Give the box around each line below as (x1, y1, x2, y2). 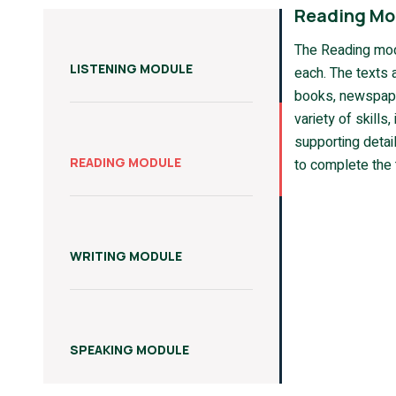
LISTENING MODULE (70, 60, 193, 77)
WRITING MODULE (70, 247, 182, 264)
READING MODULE (70, 154, 181, 171)
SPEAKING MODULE (70, 341, 189, 358)
